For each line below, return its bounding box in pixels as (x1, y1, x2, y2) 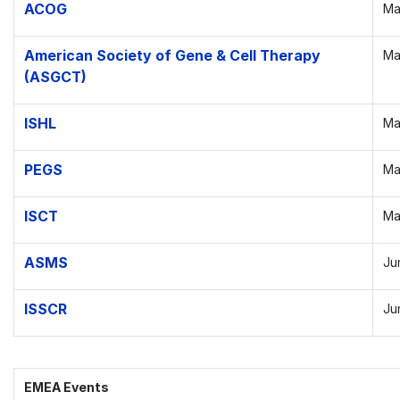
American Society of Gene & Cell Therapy (23, 46, 321, 64)
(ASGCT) (23, 68, 87, 86)
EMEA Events (23, 379, 109, 395)
